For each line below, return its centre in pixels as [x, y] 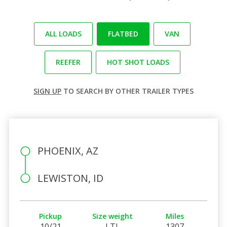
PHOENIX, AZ [68, 150]
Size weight [113, 216]
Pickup [51, 216]
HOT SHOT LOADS [138, 62]
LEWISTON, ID [70, 178]
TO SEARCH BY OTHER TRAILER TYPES [127, 91]
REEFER [68, 62]
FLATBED [123, 33]
